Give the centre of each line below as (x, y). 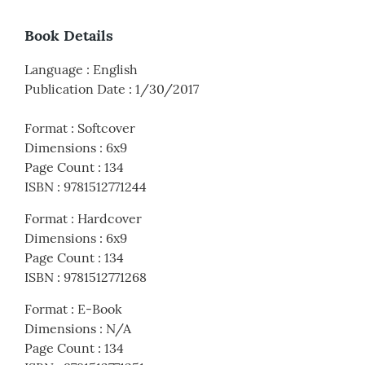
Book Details (69, 36)
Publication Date (75, 89)
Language (54, 70)
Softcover (106, 128)
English (115, 70)
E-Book (100, 309)
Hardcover (110, 219)
